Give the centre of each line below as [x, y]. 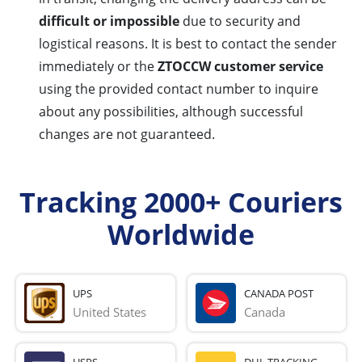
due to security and [240, 21]
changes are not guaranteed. [127, 135]
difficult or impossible [109, 21]
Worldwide [181, 235]
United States [109, 311]
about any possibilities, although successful [171, 112]
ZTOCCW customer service [240, 67]
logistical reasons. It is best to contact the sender [188, 44]
